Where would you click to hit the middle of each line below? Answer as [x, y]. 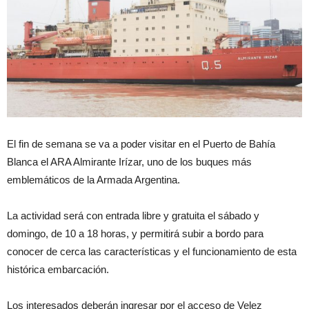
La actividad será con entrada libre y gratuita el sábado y [133, 216]
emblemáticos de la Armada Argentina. [93, 180]
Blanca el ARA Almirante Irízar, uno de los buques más [129, 162]
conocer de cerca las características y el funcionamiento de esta [152, 252]
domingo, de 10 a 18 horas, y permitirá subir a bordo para [135, 234]
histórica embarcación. [58, 270]
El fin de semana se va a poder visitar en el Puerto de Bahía [141, 144]
